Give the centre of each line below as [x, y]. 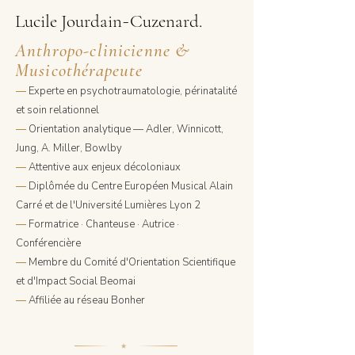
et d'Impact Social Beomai [76, 281]
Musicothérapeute [79, 71]
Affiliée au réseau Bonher [87, 300]
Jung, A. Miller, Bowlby [69, 148]
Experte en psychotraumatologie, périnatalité [133, 91]
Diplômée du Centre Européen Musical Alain [131, 186]
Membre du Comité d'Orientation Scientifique [132, 262]
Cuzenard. [166, 21]
